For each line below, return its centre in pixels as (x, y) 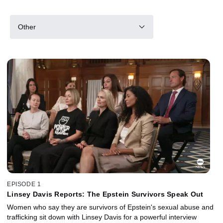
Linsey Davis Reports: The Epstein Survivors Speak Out (106, 194)
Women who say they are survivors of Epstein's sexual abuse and (110, 207)
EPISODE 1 (24, 184)
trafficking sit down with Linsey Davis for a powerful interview (102, 217)
